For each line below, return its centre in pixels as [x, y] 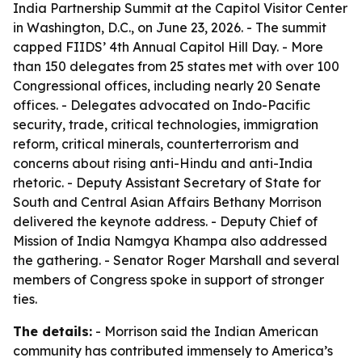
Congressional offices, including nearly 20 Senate [167, 86]
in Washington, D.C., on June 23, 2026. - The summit [170, 27]
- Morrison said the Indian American [205, 331]
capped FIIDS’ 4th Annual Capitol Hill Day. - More [168, 47]
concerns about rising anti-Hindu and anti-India [163, 163]
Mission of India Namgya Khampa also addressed [170, 241]
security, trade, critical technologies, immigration [166, 124]
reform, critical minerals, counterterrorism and [156, 144]
